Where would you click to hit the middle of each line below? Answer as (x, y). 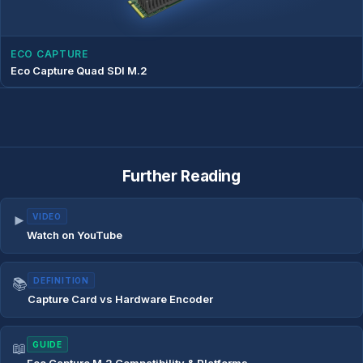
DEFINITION (61, 281)
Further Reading (181, 176)
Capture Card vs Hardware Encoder (120, 299)
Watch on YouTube (75, 235)
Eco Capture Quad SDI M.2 (79, 71)
